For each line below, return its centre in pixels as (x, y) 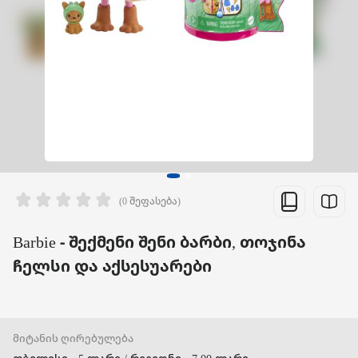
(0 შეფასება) (150, 201)
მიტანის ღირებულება (73, 338)
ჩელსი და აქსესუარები (112, 266)
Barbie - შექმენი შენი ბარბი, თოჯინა (159, 242)
